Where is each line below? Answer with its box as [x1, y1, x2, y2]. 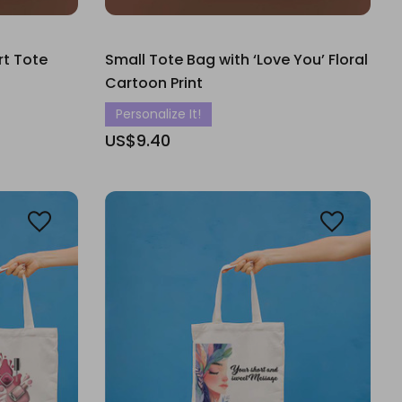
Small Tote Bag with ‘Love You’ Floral [105, 49, 368, 70]
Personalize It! [116, 105, 201, 123]
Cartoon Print [105, 73, 203, 93]
